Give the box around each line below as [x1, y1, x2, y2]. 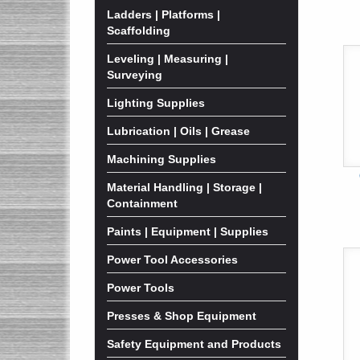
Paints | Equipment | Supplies [107, 225, 268, 238]
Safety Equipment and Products [107, 337, 281, 350]
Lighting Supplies [107, 96, 205, 109]
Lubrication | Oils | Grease [107, 125, 250, 137]
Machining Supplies [107, 153, 216, 166]
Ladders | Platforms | [107, 8, 220, 21]
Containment [107, 197, 178, 210]
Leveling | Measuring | [107, 52, 228, 65]
